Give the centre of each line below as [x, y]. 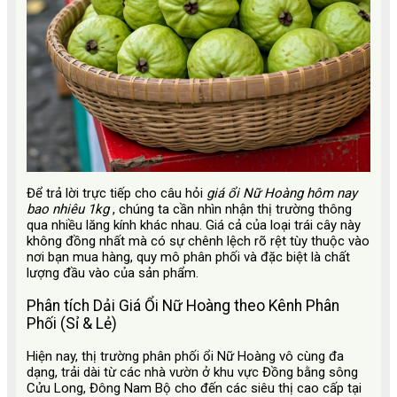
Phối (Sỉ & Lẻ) [72, 323]
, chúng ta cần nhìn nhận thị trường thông [232, 210]
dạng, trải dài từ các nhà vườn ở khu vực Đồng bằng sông [192, 372]
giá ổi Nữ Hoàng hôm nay [282, 194]
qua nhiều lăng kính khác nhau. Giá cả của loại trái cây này [194, 226]
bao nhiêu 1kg [70, 210]
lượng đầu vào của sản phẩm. [113, 273]
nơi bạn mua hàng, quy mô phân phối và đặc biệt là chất [188, 257]
